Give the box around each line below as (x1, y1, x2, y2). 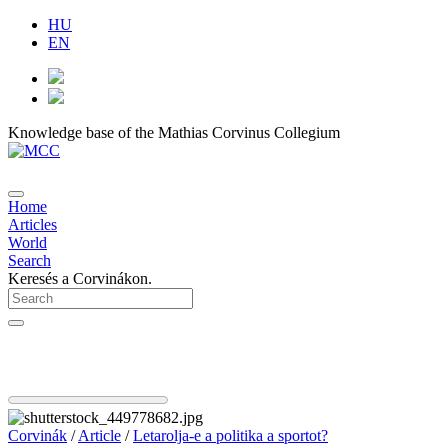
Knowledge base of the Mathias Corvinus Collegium (8, 124, 340, 141)
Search (8, 252, 51, 269)
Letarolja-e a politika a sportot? (133, 427, 328, 444)
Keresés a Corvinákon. (8, 270, 152, 287)
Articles (8, 216, 57, 233)
